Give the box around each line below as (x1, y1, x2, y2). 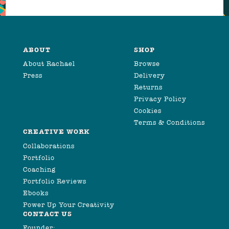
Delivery (134, 72, 165, 80)
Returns (134, 83, 163, 91)
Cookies (134, 107, 162, 115)
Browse (134, 60, 160, 68)
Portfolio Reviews (23, 177, 86, 185)
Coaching (23, 165, 56, 173)
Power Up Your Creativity (23, 200, 114, 209)
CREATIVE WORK (23, 128, 90, 136)
